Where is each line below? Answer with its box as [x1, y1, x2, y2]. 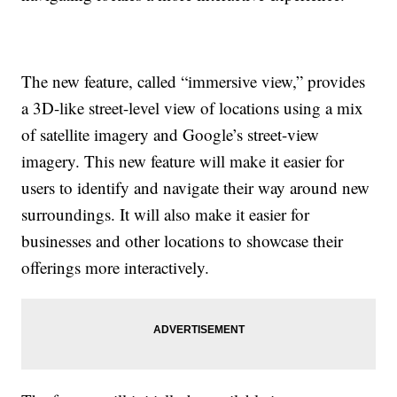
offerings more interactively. [21, 256, 210, 279]
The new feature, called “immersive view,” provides [21, 70, 366, 93]
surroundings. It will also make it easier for [21, 203, 310, 226]
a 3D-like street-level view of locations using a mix [21, 97, 364, 120]
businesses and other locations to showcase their [21, 230, 344, 253]
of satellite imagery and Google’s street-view [21, 123, 320, 146]
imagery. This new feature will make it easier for [21, 150, 345, 173]
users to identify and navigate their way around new [21, 176, 370, 199]
